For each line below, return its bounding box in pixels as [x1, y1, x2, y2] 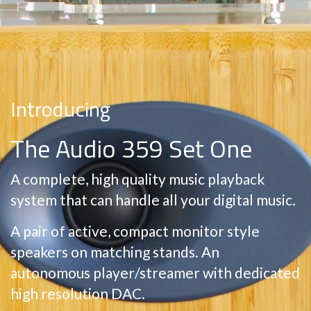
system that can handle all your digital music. [10, 190, 296, 208]
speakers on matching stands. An [10, 242, 219, 260]
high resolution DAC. [10, 284, 145, 302]
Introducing [10, 92, 110, 125]
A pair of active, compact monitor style [10, 221, 260, 239]
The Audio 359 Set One [10, 128, 252, 167]
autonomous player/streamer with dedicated [10, 263, 300, 281]
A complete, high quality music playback [10, 169, 264, 187]
